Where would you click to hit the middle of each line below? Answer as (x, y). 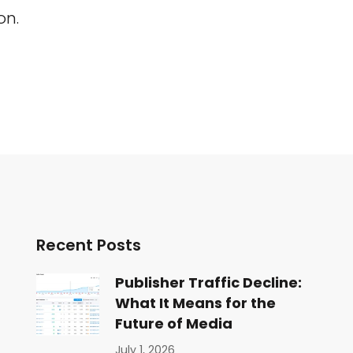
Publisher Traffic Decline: (208, 282)
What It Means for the (195, 303)
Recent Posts (88, 245)
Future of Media (173, 323)
